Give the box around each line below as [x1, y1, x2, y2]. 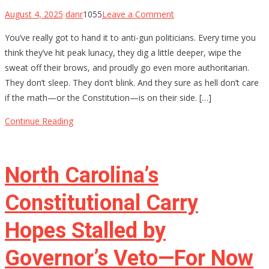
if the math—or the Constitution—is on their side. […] [5, 91, 211, 103]
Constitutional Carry [5, 190, 198, 216]
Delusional [174, 97, 214, 109]
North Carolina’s [5, 162, 159, 188]
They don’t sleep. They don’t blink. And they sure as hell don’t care [5, 76, 259, 88]
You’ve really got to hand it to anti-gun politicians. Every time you [5, 31, 256, 43]
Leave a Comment [102, 8, 174, 20]
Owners [174, 157, 204, 169]
